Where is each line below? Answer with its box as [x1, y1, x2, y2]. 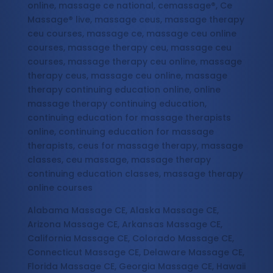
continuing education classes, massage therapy [27, 168, 243, 180]
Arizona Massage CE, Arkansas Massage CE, [27, 218, 222, 231]
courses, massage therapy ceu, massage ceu [27, 41, 232, 54]
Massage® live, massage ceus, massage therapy [27, 13, 244, 26]
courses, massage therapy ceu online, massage [27, 55, 242, 68]
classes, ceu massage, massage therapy [27, 154, 211, 166]
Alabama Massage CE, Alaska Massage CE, [27, 204, 219, 217]
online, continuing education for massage [27, 126, 214, 138]
